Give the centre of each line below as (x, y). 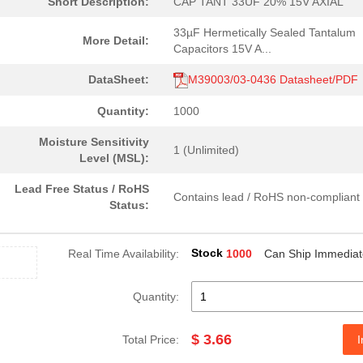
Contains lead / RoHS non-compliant (267, 197)
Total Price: (151, 340)
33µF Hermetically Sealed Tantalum (265, 32)
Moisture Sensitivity (94, 142)
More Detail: (116, 41)
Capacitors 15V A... (222, 49)
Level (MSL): (114, 158)
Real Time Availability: (124, 254)
